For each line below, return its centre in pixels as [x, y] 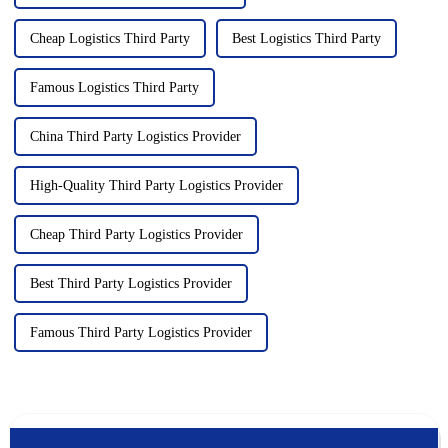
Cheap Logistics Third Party [109, 38]
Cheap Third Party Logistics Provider [136, 234]
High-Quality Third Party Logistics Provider [156, 185]
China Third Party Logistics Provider [135, 136]
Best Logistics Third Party [306, 38]
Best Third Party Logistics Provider [130, 283]
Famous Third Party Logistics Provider [140, 332]
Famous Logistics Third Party [114, 87]
